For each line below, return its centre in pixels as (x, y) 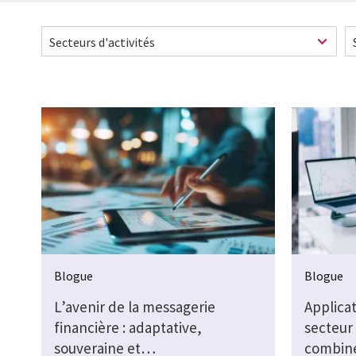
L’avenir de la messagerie (135, 306)
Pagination (72, 163)
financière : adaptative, (128, 327)
